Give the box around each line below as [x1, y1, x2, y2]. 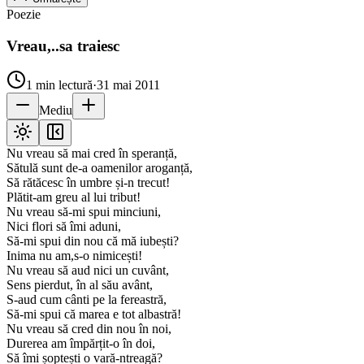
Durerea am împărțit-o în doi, [6, 336, 155, 351]
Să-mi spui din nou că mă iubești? [6, 234, 179, 249]
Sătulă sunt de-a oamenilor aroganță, [6, 161, 193, 175]
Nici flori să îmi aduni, [6, 219, 121, 234]
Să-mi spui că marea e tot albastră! [6, 307, 181, 322]
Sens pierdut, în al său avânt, [6, 278, 153, 292]
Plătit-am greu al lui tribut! [6, 190, 141, 205]
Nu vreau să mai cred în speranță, [6, 146, 177, 161]
